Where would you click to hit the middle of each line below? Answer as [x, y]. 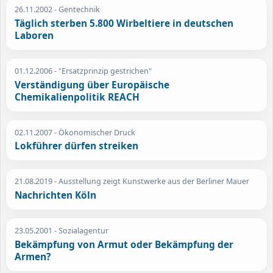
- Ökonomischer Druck [94, 132]
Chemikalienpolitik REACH [77, 97]
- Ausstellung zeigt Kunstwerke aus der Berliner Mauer [151, 182]
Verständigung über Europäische [92, 85]
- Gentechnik [76, 10]
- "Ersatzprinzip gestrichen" [102, 71]
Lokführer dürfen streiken [77, 146]
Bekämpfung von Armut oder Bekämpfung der [124, 244]
